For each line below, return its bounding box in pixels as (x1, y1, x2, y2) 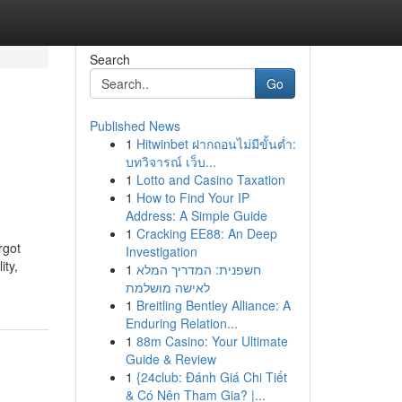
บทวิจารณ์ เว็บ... (125, 153, 216, 170)
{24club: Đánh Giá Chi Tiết (135, 368, 287, 386)
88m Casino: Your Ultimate (135, 332, 288, 350)
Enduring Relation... (125, 314, 238, 332)
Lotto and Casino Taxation (135, 170, 285, 188)
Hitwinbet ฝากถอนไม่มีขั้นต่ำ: (135, 135, 296, 153)
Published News (89, 117, 180, 135)
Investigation (125, 242, 197, 260)
